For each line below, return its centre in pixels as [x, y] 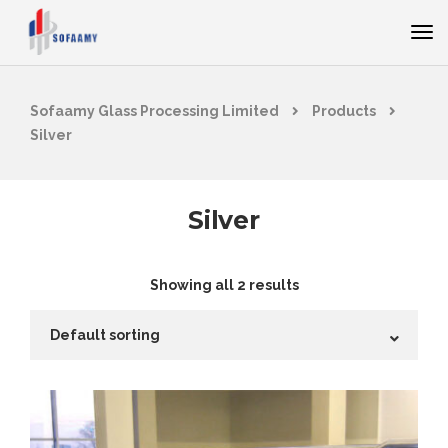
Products [344, 111]
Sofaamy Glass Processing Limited [154, 111]
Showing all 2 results [224, 285]
